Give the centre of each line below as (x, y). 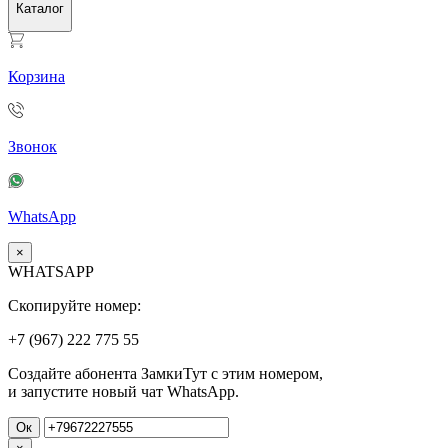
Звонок (32, 147)
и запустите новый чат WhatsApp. (123, 392)
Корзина (36, 77)
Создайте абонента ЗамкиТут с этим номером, (165, 374)
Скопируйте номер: (74, 306)
